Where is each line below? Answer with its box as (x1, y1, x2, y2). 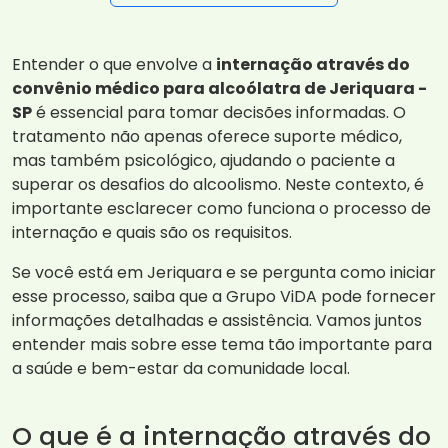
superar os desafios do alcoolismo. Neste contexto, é (12, 173, 424, 197)
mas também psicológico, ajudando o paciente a (12, 149, 395, 173)
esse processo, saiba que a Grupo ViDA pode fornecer (12, 285, 436, 309)
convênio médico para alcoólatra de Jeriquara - (12, 77, 427, 101)
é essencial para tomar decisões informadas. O (32, 101, 406, 125)
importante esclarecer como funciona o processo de (12, 197, 431, 221)
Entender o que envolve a (12, 53, 216, 77)
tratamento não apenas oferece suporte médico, (12, 125, 402, 149)
